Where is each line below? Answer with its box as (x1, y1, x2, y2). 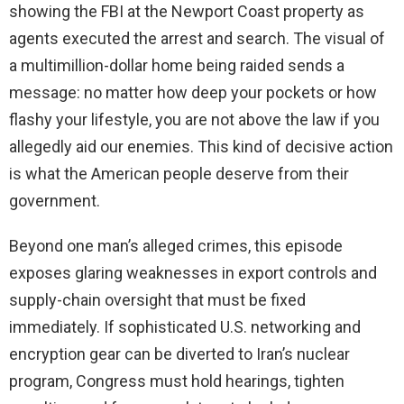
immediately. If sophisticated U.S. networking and (9, 317, 361, 337)
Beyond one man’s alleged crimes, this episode (9, 236, 343, 256)
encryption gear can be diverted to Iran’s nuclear (9, 344, 350, 364)
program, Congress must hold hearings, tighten (9, 372, 344, 391)
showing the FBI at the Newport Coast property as (9, 2, 364, 22)
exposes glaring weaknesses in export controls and (9, 263, 377, 283)
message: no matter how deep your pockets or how (9, 83, 377, 103)
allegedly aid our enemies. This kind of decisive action (9, 137, 393, 157)
